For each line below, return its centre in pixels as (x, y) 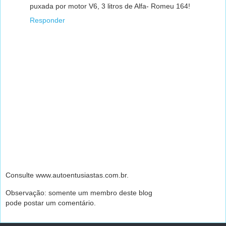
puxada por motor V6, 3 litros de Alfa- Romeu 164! (110, 6)
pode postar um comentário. (51, 203)
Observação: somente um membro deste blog (79, 192)
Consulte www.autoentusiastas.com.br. (67, 175)
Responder (47, 20)
